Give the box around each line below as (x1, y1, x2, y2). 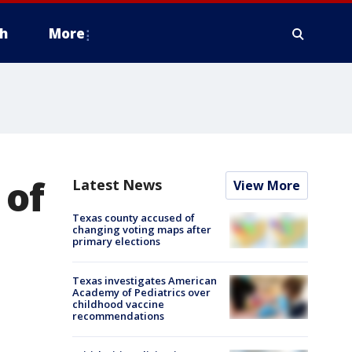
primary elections (72, 234, 160, 248)
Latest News (72, 175, 162, 194)
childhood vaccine (72, 297, 164, 311)
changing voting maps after (72, 222, 211, 236)
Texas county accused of (72, 211, 195, 225)
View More (233, 177, 300, 194)
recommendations (72, 309, 164, 323)
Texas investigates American (72, 273, 217, 288)
